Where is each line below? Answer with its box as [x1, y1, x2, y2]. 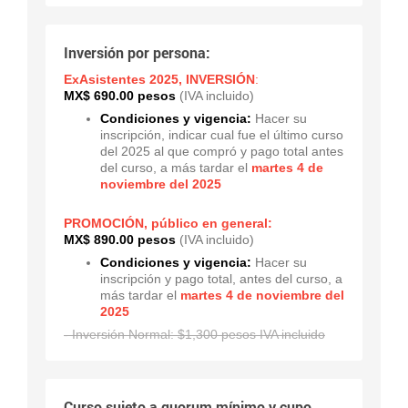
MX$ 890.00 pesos [64, 231, 176, 247]
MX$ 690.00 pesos [64, 87, 176, 103]
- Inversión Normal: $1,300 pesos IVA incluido [64, 326, 325, 342]
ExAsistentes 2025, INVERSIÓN [64, 71, 255, 87]
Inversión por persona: [64, 42, 210, 62]
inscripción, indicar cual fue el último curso [100, 127, 343, 142]
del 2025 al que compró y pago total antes [100, 143, 343, 158]
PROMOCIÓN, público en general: [64, 215, 272, 230]
